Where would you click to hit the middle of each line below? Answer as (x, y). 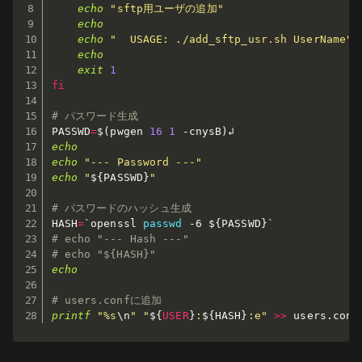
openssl (117, 223)
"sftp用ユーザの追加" (167, 8)
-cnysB (202, 131)
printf (71, 315)
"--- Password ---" (143, 162)
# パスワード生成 (95, 116)
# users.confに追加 (106, 300)
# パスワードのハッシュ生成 (121, 208)
